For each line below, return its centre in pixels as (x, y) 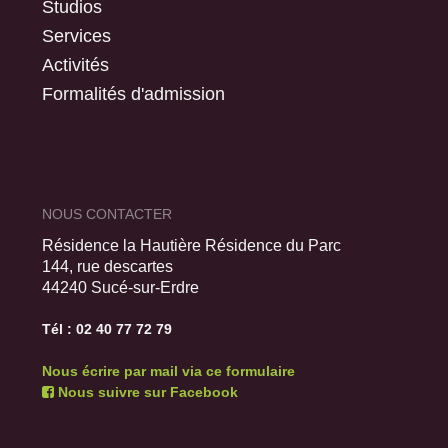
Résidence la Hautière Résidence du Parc (191, 245)
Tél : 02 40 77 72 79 (107, 329)
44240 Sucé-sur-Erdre (120, 287)
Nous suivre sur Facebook (146, 392)
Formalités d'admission (133, 93)
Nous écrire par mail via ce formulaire (168, 371)
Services (76, 35)
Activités (75, 64)
